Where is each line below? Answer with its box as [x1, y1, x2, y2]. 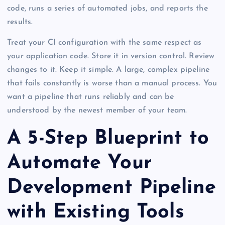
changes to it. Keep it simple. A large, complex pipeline [7, 65, 209, 74]
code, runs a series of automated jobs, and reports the [7, 4, 208, 13]
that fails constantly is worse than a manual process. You [7, 79, 217, 87]
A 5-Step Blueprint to [7, 128, 209, 149]
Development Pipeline [7, 177, 216, 198]
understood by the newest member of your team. [7, 106, 187, 115]
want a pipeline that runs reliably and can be [7, 92, 174, 101]
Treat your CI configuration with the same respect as [7, 38, 202, 47]
